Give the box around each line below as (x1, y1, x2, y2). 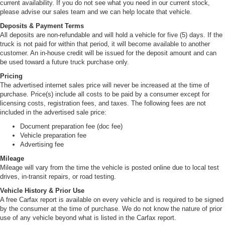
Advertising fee (20, 141, 64, 149)
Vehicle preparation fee (20, 132, 86, 140)
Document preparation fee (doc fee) (20, 123, 123, 131)
